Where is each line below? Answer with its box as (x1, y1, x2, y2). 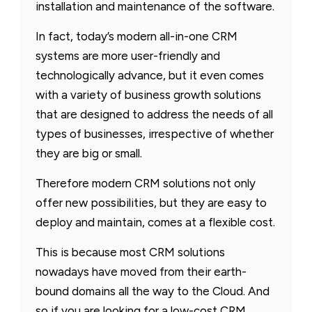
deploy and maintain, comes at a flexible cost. (36, 214, 275, 229)
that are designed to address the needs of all (36, 107, 273, 121)
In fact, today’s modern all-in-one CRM (36, 29, 237, 43)
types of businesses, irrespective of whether (36, 126, 274, 141)
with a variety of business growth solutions (36, 87, 261, 102)
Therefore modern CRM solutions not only (36, 175, 256, 190)
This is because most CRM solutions (36, 244, 225, 259)
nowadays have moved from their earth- (36, 264, 247, 279)
